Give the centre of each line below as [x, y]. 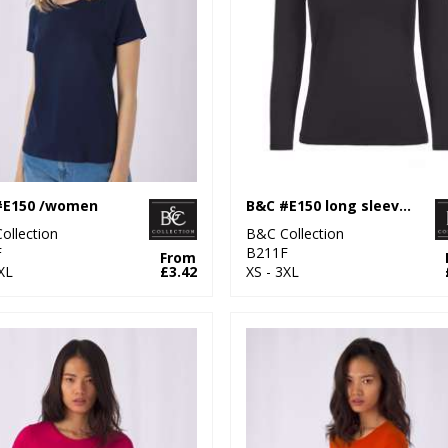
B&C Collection [294, 233]
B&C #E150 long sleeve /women [404, 205]
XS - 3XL [272, 271]
